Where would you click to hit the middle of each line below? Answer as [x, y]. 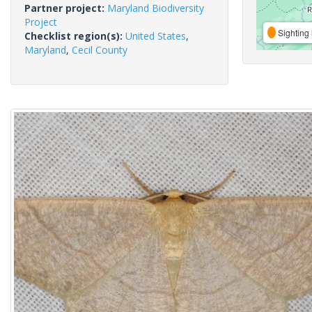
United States [156, 36]
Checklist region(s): [75, 36]
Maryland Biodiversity [156, 8]
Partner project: [66, 8]
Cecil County [100, 50]
